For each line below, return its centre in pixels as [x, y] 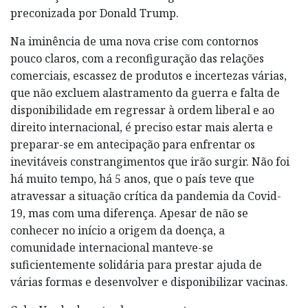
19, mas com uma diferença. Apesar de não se [129, 213]
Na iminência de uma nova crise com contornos [134, 42]
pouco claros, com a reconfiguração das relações [137, 59]
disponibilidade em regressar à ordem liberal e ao [142, 110]
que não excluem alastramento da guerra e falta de [145, 93]
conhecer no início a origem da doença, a [118, 231]
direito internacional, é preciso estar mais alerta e [142, 128]
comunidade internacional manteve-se [112, 248]
